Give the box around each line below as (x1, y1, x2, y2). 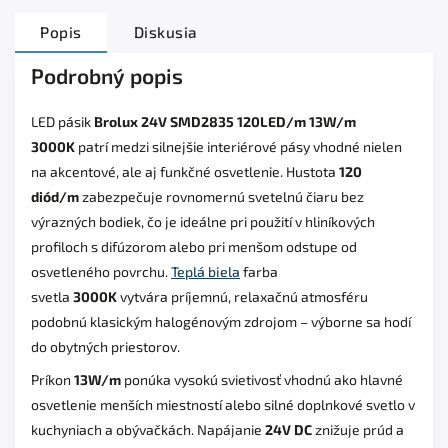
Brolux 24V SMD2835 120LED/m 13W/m (94, 112, 356, 130)
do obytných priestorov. (31, 337, 180, 355)
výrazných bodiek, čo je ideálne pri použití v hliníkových (31, 212, 375, 230)
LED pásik (31, 112, 91, 130)
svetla (31, 287, 70, 305)
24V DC (265, 420, 312, 438)
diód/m (31, 187, 79, 205)
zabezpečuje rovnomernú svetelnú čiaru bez (82, 187, 364, 205)
